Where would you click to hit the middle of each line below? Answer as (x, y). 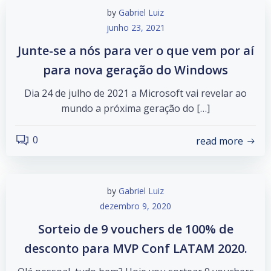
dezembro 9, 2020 (135, 206)
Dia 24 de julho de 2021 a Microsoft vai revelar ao (135, 93)
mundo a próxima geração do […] (135, 108)
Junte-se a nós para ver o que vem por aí (135, 51)
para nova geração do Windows (135, 70)
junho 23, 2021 (135, 28)
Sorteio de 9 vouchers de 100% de (135, 229)
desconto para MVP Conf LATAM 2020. (135, 248)
